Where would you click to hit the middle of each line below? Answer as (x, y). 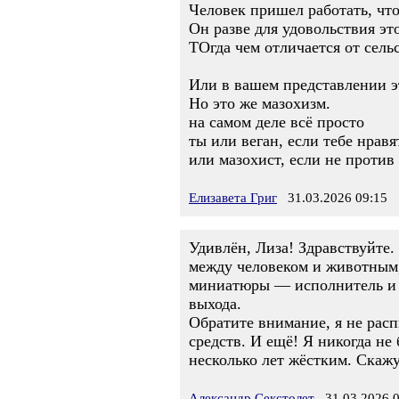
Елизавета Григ (233, 198)
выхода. (215, 304)
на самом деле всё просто (277, 122)
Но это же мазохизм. (260, 103)
